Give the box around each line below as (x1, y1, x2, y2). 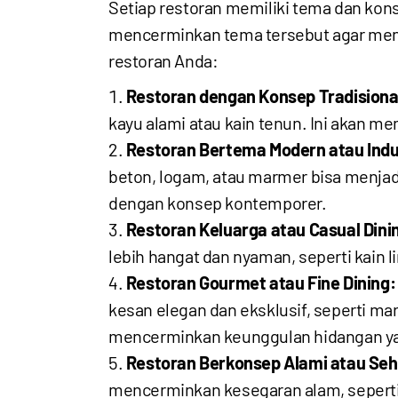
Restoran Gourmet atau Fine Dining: (125, 272, 396, 293)
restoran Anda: (108, 50, 219, 71)
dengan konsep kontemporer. (108, 192, 327, 213)
